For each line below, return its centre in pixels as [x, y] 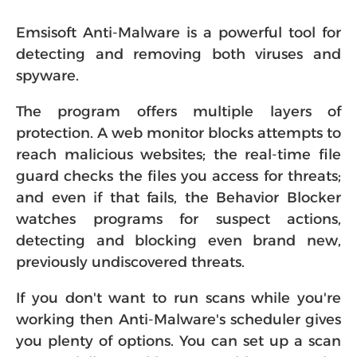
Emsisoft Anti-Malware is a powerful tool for [178, 33]
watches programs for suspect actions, [178, 219]
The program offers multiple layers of [178, 112]
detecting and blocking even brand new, [178, 241]
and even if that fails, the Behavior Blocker [178, 198]
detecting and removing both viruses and [178, 54]
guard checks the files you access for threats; [178, 176]
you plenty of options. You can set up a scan [178, 341]
